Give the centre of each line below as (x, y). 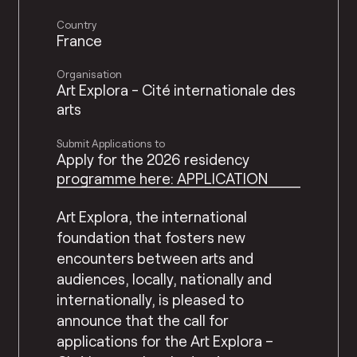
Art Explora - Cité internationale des (177, 90)
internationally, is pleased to (151, 300)
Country (77, 25)
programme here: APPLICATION (163, 178)
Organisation (90, 75)
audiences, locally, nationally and (165, 279)
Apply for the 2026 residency (153, 159)
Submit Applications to (111, 143)
